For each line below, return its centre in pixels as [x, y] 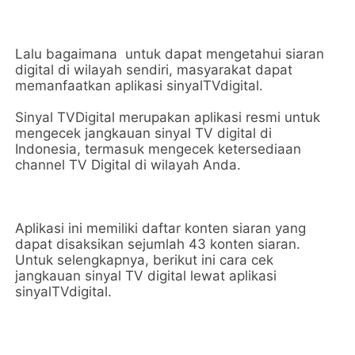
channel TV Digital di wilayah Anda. [128, 165]
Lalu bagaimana [69, 54]
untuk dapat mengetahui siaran [225, 54]
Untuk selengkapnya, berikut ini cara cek [145, 260]
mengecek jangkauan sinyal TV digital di [144, 133]
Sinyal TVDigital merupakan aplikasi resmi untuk [168, 117]
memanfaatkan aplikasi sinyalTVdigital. [139, 86]
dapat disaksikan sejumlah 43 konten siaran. [158, 244]
